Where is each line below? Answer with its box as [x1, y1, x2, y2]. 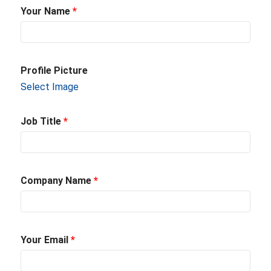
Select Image [21, 81, 79, 93]
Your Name [21, 5, 73, 17]
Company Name [21, 175, 94, 186]
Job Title [21, 116, 64, 127]
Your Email [21, 234, 71, 246]
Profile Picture [21, 65, 88, 76]
